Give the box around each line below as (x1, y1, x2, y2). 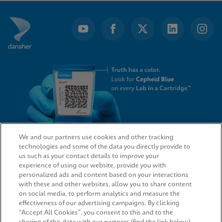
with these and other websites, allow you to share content (19, 181, 192, 188)
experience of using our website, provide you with (19, 163, 166, 169)
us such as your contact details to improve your (19, 153, 160, 160)
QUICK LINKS (8, 152, 46, 160)
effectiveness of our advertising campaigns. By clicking (19, 200, 180, 207)
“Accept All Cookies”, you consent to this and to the (19, 210, 173, 216)
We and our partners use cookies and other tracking (19, 134, 174, 141)
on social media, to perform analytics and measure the (19, 191, 180, 197)
